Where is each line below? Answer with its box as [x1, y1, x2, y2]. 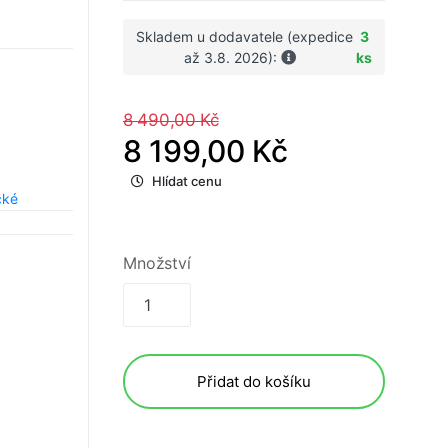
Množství [123, 253, 191, 274]
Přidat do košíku [197, 372, 311, 392]
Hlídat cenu [152, 173, 222, 190]
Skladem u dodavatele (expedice [136, 28, 354, 46]
